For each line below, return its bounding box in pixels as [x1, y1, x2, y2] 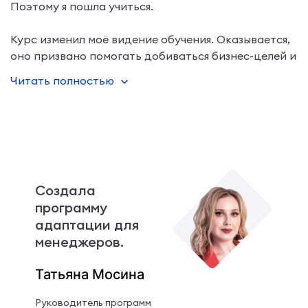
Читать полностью [10, 73, 114, 87]
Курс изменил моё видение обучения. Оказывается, [10, 32, 290, 46]
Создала [34, 181, 96, 199]
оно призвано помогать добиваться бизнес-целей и [10, 48, 296, 63]
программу [34, 198, 107, 216]
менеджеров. [34, 232, 124, 250]
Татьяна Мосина [34, 265, 144, 283]
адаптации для [34, 215, 139, 233]
